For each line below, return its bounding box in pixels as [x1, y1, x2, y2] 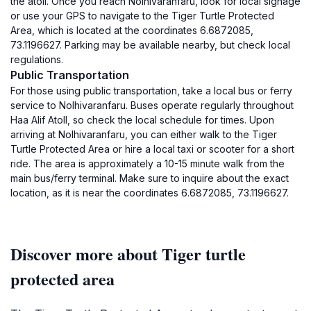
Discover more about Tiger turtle [10, 242, 246, 266]
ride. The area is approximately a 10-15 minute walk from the [10, 158, 285, 169]
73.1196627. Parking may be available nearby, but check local [10, 39, 290, 51]
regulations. [10, 53, 63, 65]
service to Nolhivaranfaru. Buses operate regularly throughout [10, 99, 294, 111]
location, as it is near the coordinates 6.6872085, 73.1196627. [10, 187, 289, 199]
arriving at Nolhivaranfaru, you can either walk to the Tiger [10, 128, 277, 140]
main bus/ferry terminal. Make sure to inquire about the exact [10, 172, 289, 184]
